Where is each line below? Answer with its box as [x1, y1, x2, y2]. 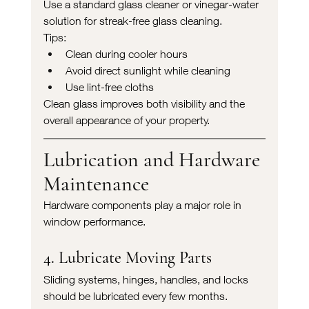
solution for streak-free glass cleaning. [43, 14, 222, 27]
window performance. [43, 215, 146, 228]
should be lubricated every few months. [43, 289, 228, 302]
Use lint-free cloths [65, 80, 154, 93]
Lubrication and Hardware [43, 146, 265, 172]
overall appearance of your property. [43, 113, 210, 126]
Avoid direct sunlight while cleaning [65, 63, 230, 77]
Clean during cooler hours [65, 47, 188, 60]
